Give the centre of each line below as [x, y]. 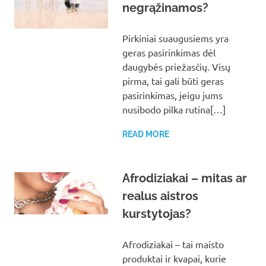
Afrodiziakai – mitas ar [184, 178]
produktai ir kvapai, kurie [174, 258]
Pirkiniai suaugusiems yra [175, 38]
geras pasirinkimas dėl [169, 52]
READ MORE [145, 134]
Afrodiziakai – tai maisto [173, 244]
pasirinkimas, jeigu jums [172, 95]
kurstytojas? [156, 213]
